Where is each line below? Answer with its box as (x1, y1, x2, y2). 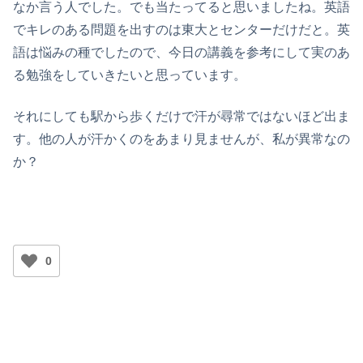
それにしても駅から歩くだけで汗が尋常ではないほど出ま (13, 109, 350, 123)
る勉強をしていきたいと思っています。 (13, 68, 246, 83)
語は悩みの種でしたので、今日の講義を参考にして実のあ (13, 45, 350, 60)
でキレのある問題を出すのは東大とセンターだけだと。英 (13, 23, 350, 37)
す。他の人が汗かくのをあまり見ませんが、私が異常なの (13, 131, 350, 146)
